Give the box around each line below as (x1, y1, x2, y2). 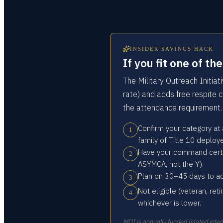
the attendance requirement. (123, 103, 222, 112)
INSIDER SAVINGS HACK (130, 46, 214, 52)
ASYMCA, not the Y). (138, 159, 204, 169)
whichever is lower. (138, 198, 201, 208)
